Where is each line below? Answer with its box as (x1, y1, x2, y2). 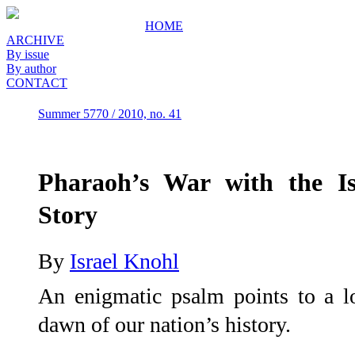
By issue (6, 48, 49, 61)
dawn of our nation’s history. (38, 311, 291, 337)
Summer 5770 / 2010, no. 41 (38, 107, 181, 120)
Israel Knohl (70, 248, 179, 273)
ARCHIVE (6, 33, 64, 47)
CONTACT (6, 76, 67, 90)
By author (6, 62, 56, 75)
